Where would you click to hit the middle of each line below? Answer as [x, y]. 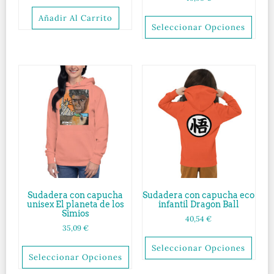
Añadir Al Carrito [75, 18]
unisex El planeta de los [75, 205]
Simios [75, 214]
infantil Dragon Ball [198, 205]
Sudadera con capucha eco [199, 195]
